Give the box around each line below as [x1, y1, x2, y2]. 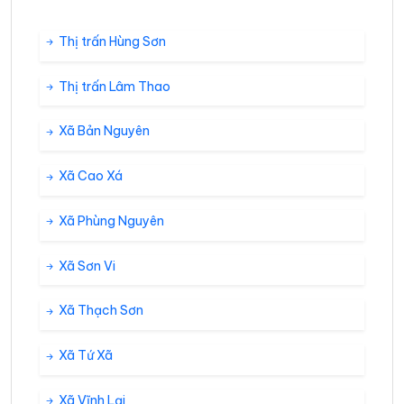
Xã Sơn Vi [56, 257, 115, 274]
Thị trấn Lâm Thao [56, 78, 170, 95]
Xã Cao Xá [56, 168, 123, 185]
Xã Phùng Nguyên [56, 212, 164, 229]
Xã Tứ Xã [56, 347, 113, 364]
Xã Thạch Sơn [56, 302, 143, 319]
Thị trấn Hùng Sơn [56, 32, 166, 50]
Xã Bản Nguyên [56, 123, 150, 140]
